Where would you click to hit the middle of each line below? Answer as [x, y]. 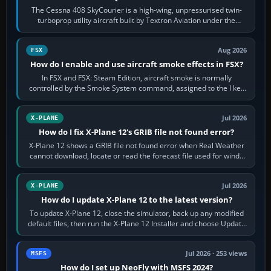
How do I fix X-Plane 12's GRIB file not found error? [137, 132]
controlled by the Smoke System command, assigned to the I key [136, 88]
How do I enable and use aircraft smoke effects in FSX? [136, 64]
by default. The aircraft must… [136, 98]
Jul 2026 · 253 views [217, 253]
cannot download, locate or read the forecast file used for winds [137, 155]
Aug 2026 [233, 50]
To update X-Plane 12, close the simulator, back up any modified [136, 213]
